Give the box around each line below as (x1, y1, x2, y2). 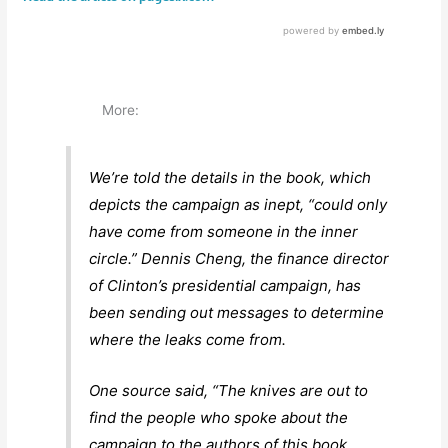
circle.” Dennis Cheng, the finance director (89, 248, 390, 268)
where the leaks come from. (89, 329, 287, 349)
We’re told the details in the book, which (89, 167, 372, 187)
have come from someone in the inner (89, 221, 359, 241)
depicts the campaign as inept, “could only (89, 194, 388, 214)
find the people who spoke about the (89, 407, 349, 427)
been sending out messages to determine (89, 302, 385, 322)
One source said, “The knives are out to (89, 380, 369, 400)
